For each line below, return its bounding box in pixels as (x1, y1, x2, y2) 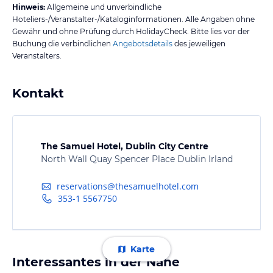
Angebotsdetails (113, 38, 172, 48)
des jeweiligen (172, 38, 225, 48)
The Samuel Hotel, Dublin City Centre (40, 140, 208, 152)
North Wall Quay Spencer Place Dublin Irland (40, 153, 233, 165)
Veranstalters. (12, 51, 62, 60)
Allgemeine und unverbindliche (47, 2, 161, 12)
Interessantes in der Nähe (12, 254, 180, 269)
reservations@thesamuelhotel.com (56, 180, 199, 193)
